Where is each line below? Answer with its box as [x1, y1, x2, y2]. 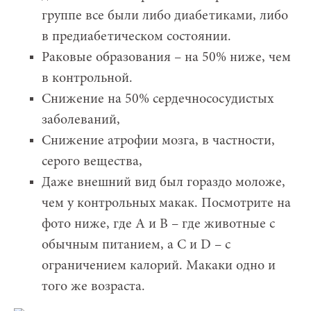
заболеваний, [42, 112, 120, 127]
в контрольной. [42, 71, 133, 85]
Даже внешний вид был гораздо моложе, [42, 175, 285, 190]
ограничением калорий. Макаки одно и [42, 258, 276, 273]
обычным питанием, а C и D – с [42, 237, 230, 252]
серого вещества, [42, 154, 142, 169]
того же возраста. [42, 279, 145, 294]
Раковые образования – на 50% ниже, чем [42, 50, 291, 65]
